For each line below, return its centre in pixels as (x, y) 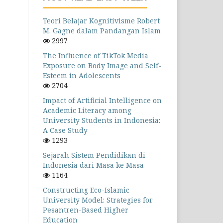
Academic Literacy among (87, 110)
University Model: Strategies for (98, 200)
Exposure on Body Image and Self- (102, 65)
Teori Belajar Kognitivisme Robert (101, 21)
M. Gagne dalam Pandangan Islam (102, 31)
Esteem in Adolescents (82, 75)
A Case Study (65, 130)
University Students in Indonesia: (102, 120)
